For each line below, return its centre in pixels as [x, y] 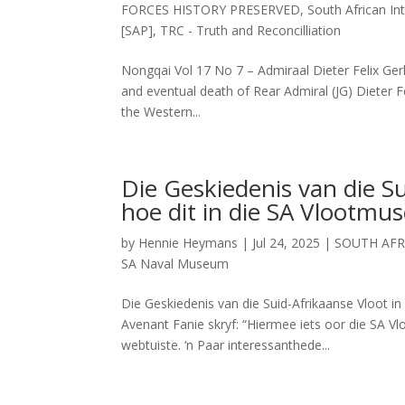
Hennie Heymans [188, 242]
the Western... [161, 111]
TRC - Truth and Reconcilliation [251, 30]
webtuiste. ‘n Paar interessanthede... [226, 344]
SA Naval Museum [175, 263]
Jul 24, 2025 [287, 242]
